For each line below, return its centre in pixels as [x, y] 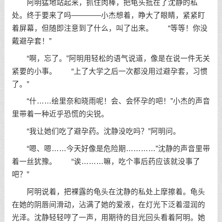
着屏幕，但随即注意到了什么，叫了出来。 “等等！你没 [110, 28]
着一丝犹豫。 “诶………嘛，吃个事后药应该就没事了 [106, 162]
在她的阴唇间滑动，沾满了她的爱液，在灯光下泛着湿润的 [108, 204]
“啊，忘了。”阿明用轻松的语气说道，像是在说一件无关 [111, 58]
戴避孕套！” [31, 41]
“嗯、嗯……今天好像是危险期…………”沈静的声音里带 [111, 149]
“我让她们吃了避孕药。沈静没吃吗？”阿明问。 [96, 132]
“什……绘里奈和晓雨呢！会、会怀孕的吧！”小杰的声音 [111, 101]
